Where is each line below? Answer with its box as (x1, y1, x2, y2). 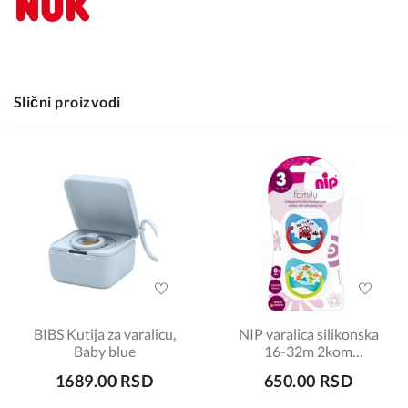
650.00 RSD (263, 371, 353, 391)
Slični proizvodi (14, 93, 121, 110)
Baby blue (73, 342, 136, 360)
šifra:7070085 (264, 360, 352, 377)
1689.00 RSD (55, 371, 154, 391)
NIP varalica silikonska (238, 325, 379, 342)
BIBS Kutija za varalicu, (33, 325, 176, 342)
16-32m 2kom (264, 342, 352, 360)
